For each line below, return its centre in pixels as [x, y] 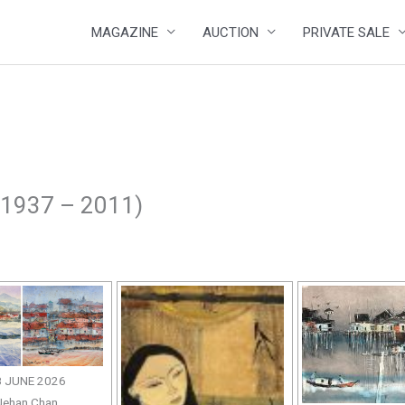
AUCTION [231, 32]
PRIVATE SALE [346, 32]
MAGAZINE [125, 32]
